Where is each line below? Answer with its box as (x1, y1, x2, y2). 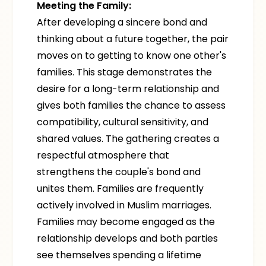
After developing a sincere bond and (37, 15, 208, 29)
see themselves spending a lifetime (37, 248, 202, 262)
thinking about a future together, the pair (37, 32, 229, 46)
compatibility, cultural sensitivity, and (37, 115, 209, 129)
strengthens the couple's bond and (37, 165, 201, 179)
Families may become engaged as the (37, 215, 216, 229)
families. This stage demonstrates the (37, 65, 213, 79)
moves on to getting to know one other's (37, 49, 227, 62)
